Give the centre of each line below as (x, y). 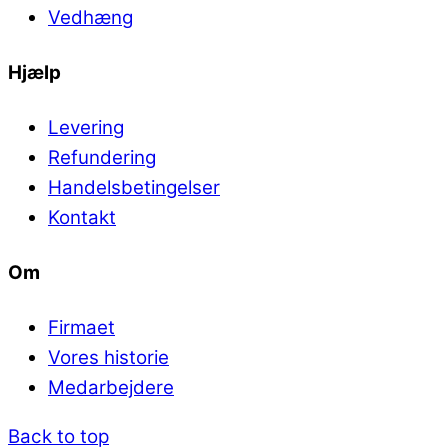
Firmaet (81, 328)
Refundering (102, 158)
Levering (86, 128)
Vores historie (108, 358)
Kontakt (82, 218)
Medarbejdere (111, 388)
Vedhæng (90, 18)
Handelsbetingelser (134, 188)
